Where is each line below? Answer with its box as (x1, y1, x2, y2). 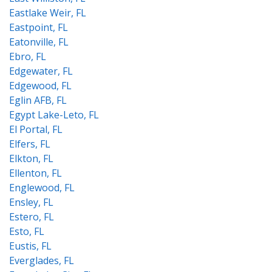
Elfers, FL (9, 137, 50, 151)
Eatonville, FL (9, 35, 69, 49)
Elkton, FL (9, 152, 53, 165)
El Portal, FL (9, 123, 63, 136)
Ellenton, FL (9, 166, 62, 180)
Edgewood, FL (9, 79, 72, 92)
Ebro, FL (9, 50, 46, 63)
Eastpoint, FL (9, 21, 68, 34)
